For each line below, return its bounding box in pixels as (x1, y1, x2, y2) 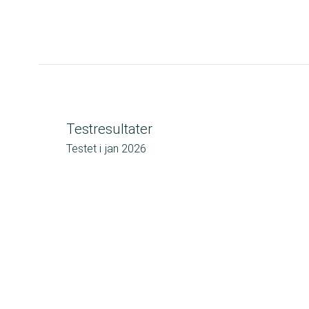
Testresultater (66, 121, 152, 137)
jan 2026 (105, 142, 146, 155)
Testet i (66, 142, 101, 155)
